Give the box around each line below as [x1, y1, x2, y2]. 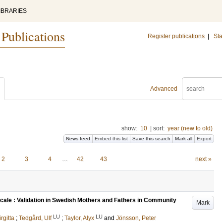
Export [197, 136, 212, 141]
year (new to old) [167, 125, 213, 132]
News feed [66, 136, 90, 141]
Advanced [150, 85, 177, 92]
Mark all [175, 136, 192, 141]
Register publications [148, 33, 205, 40]
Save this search [132, 136, 170, 141]
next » [195, 156, 212, 163]
